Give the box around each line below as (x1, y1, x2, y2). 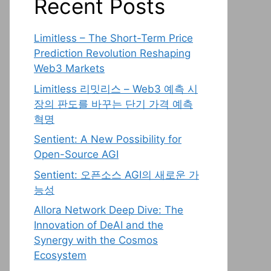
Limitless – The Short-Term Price (34, 32, 193, 44)
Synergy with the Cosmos (34, 234, 158, 246)
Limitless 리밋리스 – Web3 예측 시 (34, 82, 198, 95)
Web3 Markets (34, 62, 105, 74)
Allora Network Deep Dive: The (34, 204, 183, 216)
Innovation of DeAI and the (34, 219, 163, 231)
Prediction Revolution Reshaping (34, 47, 191, 59)
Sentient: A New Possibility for (34, 133, 181, 145)
